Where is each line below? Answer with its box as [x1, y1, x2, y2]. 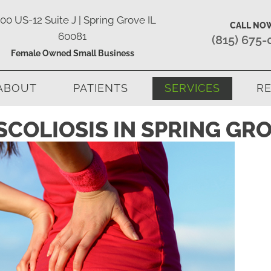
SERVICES [165, 82, 220, 94]
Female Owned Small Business [10, 48, 134, 58]
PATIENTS [73, 82, 128, 94]
